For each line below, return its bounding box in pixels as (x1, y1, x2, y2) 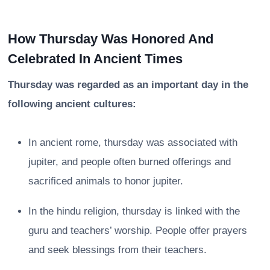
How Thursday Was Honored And (8, 31, 213, 46)
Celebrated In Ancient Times (8, 51, 183, 66)
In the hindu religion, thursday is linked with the (28, 205, 240, 217)
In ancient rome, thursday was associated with (28, 136, 237, 148)
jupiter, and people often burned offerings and (28, 155, 231, 168)
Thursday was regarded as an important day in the (8, 78, 248, 90)
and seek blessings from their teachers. (28, 243, 207, 256)
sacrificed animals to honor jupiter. (28, 175, 183, 187)
